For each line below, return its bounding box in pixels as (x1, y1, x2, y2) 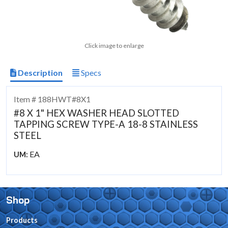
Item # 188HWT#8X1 (14, 94, 91, 104)
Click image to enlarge (84, 42, 144, 50)
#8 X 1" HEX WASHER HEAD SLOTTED (14, 107, 180, 119)
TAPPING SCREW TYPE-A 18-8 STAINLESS (14, 118, 198, 130)
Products (6, 215, 38, 224)
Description (16, 68, 63, 78)
